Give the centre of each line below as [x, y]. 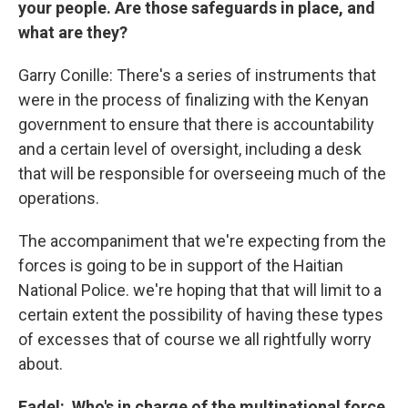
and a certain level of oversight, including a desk [190, 149]
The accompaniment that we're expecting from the [202, 241]
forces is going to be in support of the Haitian [181, 265]
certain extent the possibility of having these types [201, 315]
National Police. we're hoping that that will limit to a [200, 290]
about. [41, 364]
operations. [59, 198]
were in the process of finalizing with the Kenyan [194, 100]
